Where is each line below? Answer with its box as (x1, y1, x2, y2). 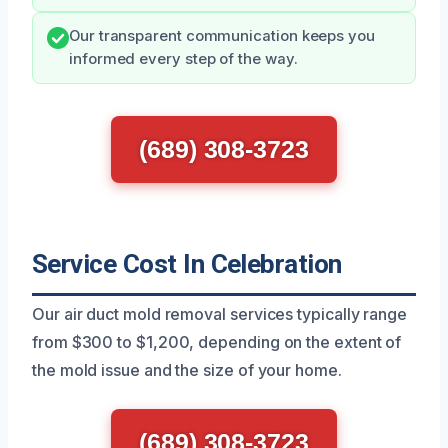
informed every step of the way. (69, 49, 298, 68)
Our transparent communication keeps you (69, 26, 375, 45)
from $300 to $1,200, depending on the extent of (32, 331, 402, 352)
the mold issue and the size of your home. (32, 359, 342, 380)
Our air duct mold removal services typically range (32, 303, 408, 324)
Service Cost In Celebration (32, 248, 342, 279)
